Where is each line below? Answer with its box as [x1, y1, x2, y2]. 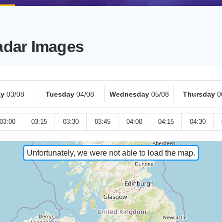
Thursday [182, 90, 215, 98]
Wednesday [110, 90, 149, 98]
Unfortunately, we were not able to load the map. [27, 149, 195, 157]
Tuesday [46, 90, 74, 98]
